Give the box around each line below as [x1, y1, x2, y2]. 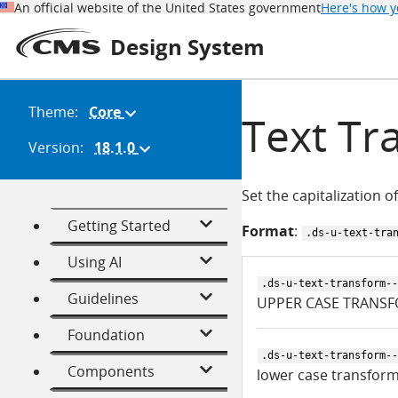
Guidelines [68, 289, 139, 309]
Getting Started [68, 216, 171, 236]
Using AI [68, 252, 122, 273]
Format [242, 221, 294, 242]
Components [68, 362, 155, 382]
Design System [110, 31, 265, 61]
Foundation [68, 325, 145, 346]
